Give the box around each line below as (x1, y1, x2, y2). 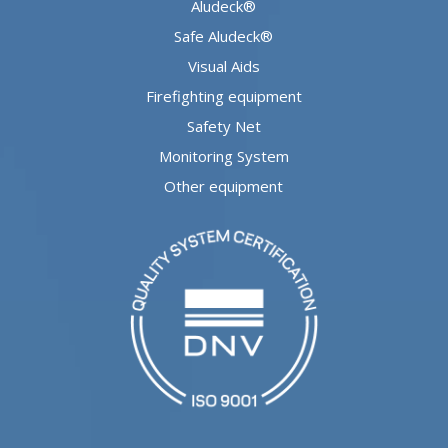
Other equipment (164, 175, 284, 196)
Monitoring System (158, 145, 289, 166)
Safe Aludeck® (174, 25, 274, 46)
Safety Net (186, 115, 261, 136)
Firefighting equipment (145, 85, 302, 106)
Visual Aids (187, 55, 260, 76)
